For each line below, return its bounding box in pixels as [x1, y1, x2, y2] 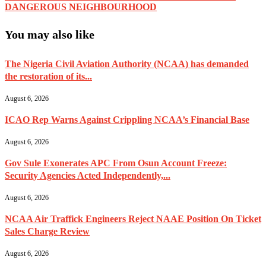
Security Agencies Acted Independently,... [5, 170, 170, 181]
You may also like [5, 28, 94, 42]
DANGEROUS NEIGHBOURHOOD [5, 1, 157, 12]
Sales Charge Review [5, 226, 90, 237]
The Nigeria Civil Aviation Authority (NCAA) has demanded [5, 59, 249, 69]
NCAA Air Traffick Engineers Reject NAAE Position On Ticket [5, 214, 261, 224]
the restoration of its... [5, 71, 92, 82]
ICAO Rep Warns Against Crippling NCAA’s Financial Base [5, 115, 249, 125]
